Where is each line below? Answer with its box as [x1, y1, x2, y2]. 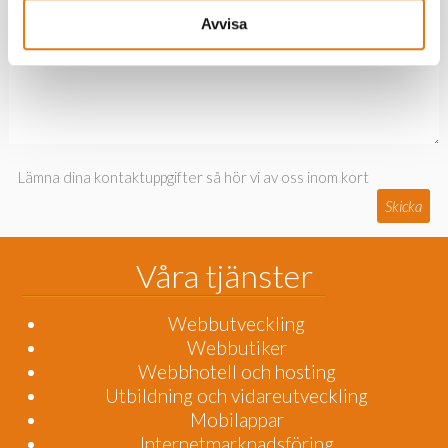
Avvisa [201, 15, 247, 33]
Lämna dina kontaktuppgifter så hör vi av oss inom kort [17, 167, 369, 186]
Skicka [385, 196, 423, 215]
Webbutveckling [168, 312, 305, 336]
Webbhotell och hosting [137, 360, 336, 384]
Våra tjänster [135, 256, 313, 296]
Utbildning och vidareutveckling [105, 384, 368, 408]
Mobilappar [189, 408, 284, 432]
